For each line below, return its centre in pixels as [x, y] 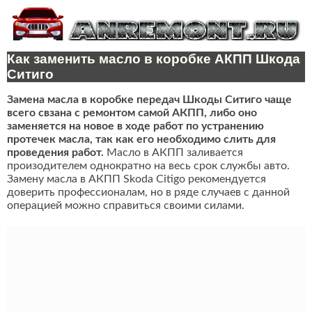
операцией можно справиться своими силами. [126, 206]
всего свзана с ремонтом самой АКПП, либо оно [132, 113]
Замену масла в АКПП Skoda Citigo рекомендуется [136, 179]
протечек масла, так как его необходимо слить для [141, 140]
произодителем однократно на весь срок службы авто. [148, 166]
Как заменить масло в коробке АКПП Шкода [154, 59]
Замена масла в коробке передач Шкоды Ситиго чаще [149, 100]
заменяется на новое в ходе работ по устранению [135, 126]
